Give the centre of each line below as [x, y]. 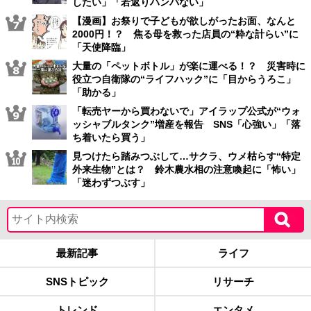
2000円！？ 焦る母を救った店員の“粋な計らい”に [185, 34]
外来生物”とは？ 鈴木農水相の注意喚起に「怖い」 [186, 169]
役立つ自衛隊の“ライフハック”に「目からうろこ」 [184, 79]
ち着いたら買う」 [111, 137]
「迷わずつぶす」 [111, 182]
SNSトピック [77, 281]
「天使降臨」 [101, 47]
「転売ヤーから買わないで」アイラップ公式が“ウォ [186, 111]
